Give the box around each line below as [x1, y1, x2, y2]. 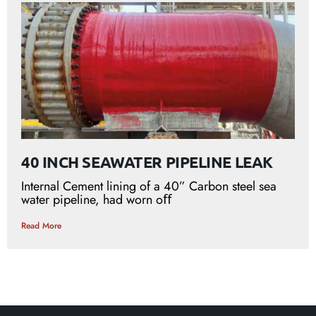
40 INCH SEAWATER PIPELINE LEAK [21, 152, 273, 172]
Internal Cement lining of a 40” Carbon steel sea [21, 177, 276, 196]
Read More [21, 219, 61, 233]
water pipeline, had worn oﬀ [21, 190, 171, 209]
